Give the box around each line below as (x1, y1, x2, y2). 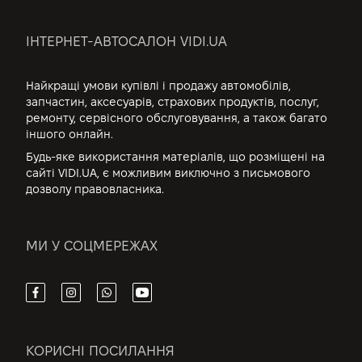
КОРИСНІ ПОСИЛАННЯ (26, 343, 175, 358)
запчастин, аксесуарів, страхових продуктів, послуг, (26, 95, 319, 108)
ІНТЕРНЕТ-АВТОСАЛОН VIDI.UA (26, 34, 227, 48)
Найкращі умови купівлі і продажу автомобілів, (26, 79, 291, 92)
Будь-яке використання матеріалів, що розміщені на (26, 150, 325, 163)
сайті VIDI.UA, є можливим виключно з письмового (26, 166, 310, 179)
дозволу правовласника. (26, 183, 164, 196)
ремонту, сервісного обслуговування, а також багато (26, 112, 327, 124)
